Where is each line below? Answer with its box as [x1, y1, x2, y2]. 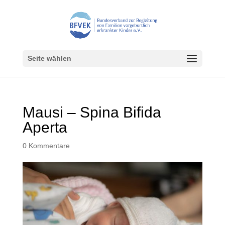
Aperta [22, 119, 67, 136]
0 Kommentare [22, 142, 70, 150]
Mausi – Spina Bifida [22, 104, 161, 121]
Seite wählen [27, 54, 71, 62]
